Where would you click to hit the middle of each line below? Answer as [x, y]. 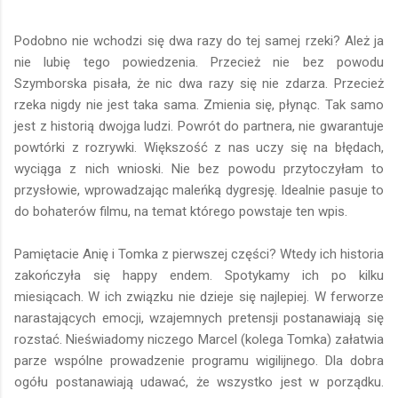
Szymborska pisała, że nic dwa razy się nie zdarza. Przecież [199, 83]
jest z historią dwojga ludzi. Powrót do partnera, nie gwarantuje [199, 126]
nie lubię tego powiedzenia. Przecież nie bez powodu [199, 62]
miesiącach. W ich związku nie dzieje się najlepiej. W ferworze [199, 296]
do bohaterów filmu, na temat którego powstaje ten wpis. [183, 211]
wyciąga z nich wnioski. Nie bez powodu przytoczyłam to [199, 168]
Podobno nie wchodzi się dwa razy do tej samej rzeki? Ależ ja [199, 40]
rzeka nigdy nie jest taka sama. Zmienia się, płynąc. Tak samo [199, 104]
